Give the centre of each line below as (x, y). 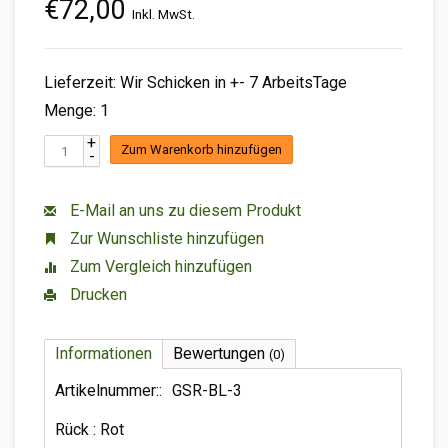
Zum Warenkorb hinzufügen (201, 150)
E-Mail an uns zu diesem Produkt (183, 210)
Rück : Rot (89, 429)
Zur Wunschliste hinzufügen (165, 238)
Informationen (103, 353)
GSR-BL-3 (207, 390)
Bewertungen (221, 353)
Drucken (96, 294)
